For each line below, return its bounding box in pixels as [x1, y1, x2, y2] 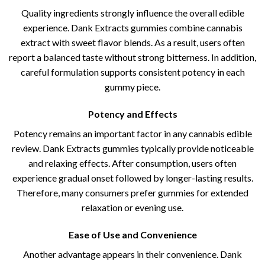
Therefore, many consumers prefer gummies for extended [17, 186, 248, 198]
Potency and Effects [88, 108, 177, 119]
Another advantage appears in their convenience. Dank [23, 248, 242, 260]
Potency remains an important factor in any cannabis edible [13, 127, 252, 139]
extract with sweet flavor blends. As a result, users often [20, 37, 245, 49]
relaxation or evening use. [82, 201, 183, 213]
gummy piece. [105, 81, 160, 93]
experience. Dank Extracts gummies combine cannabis [22, 22, 243, 34]
